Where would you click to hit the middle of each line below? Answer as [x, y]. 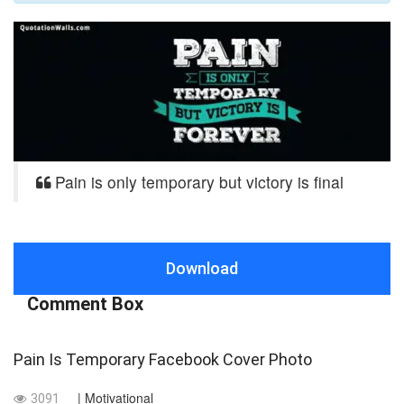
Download [202, 268]
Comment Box [85, 303]
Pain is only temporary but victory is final [197, 181]
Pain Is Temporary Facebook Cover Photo [163, 359]
